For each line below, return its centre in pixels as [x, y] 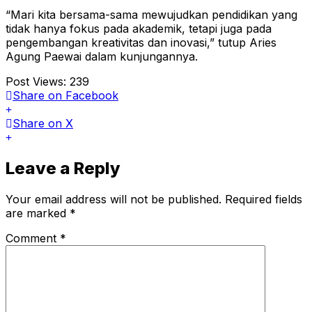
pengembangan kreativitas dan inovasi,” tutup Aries [141, 43]
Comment [33, 239]
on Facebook [83, 96]
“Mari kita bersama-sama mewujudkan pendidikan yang [151, 15]
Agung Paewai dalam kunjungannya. [102, 57]
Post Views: [36, 82]
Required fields [264, 200]
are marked [38, 213]
